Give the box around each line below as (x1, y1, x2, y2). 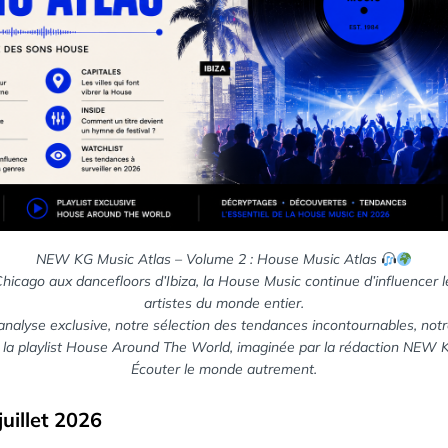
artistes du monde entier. (144, 294, 304, 313)
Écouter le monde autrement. (131, 360, 317, 379)
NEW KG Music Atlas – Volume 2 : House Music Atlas (35, 250, 381, 269)
